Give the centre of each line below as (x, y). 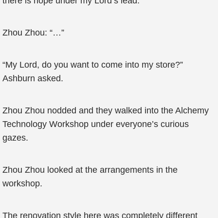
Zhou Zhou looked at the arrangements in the (90, 170)
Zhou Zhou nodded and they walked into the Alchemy (106, 110)
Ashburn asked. (33, 78)
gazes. (15, 138)
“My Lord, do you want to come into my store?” (93, 65)
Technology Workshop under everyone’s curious (96, 124)
